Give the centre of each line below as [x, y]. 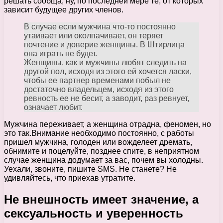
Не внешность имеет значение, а [101, 200]
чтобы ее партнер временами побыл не [97, 81]
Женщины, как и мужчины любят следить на [105, 63]
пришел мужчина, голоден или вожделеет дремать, [98, 142]
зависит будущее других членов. [64, 10]
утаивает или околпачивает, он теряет [94, 36]
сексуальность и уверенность [94, 214]
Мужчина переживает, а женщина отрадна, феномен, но [108, 124]
